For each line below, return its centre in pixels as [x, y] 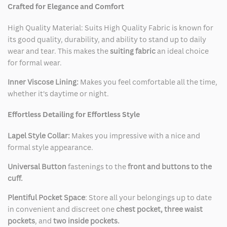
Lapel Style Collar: [40, 136]
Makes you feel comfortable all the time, [149, 82]
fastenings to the [96, 167]
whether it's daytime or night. [58, 93]
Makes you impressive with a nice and [136, 136]
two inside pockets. [86, 221]
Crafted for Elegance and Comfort [67, 7]
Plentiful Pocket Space [46, 198]
